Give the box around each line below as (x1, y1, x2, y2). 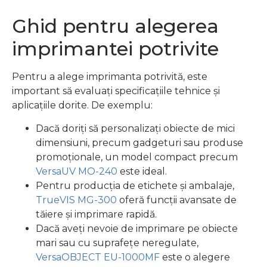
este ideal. (117, 165, 167, 177)
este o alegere (160, 251, 230, 263)
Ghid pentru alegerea (12, 14, 219, 38)
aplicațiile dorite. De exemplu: (12, 100, 153, 111)
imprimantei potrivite (12, 37, 219, 61)
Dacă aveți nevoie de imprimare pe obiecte (36, 222, 238, 234)
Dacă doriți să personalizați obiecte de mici (36, 122, 235, 134)
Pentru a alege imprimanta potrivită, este (12, 71, 207, 83)
